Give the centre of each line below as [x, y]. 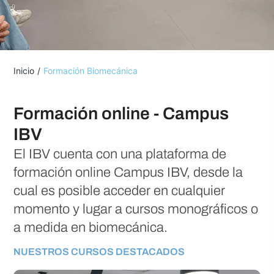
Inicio [24, 71]
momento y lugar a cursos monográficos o [136, 209]
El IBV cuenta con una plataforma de [120, 154]
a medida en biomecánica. [91, 228]
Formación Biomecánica [91, 71]
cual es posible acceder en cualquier [120, 191]
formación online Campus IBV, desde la [128, 173]
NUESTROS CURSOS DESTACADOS [99, 251]
